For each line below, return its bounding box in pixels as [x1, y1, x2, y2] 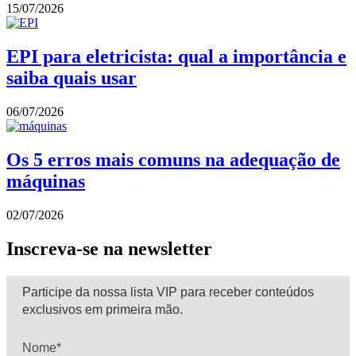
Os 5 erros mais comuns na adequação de [6, 149, 340, 171]
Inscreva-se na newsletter [6, 238, 212, 259]
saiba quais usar [6, 68, 137, 89]
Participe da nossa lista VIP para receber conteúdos [22, 284, 314, 299]
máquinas [6, 171, 85, 192]
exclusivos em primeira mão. [22, 302, 183, 316]
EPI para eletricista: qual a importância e [6, 46, 346, 68]
